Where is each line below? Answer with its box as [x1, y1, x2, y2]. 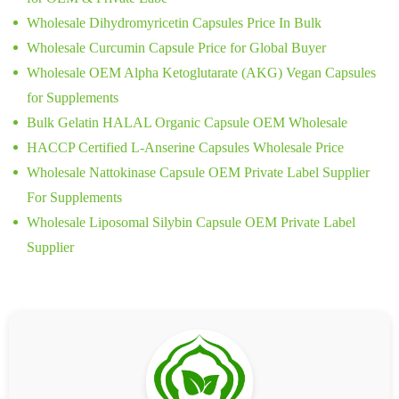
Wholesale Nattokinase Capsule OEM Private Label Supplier [27, 165, 370, 181]
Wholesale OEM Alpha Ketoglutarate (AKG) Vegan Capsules [27, 65, 376, 81]
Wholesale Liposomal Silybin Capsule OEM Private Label [27, 215, 355, 231]
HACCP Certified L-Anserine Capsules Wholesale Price [27, 140, 344, 156]
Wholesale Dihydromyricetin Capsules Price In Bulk [27, 15, 322, 31]
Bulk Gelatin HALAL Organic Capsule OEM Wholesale [27, 115, 347, 131]
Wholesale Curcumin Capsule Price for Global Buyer [27, 40, 326, 56]
